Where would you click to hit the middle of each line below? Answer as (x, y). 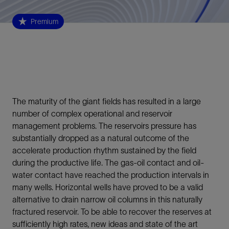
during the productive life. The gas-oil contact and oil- (108, 162)
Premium (44, 22)
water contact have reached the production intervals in (111, 175)
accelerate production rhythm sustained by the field (104, 150)
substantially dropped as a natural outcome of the (101, 138)
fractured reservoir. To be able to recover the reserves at (112, 211)
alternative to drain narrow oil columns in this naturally (107, 199)
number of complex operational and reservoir (92, 113)
